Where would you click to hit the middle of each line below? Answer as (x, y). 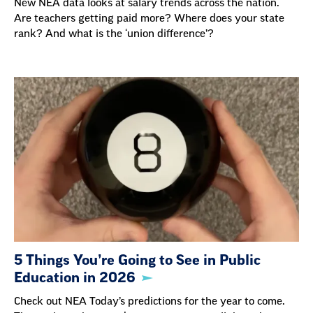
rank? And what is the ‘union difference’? (114, 34)
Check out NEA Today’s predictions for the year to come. (150, 301)
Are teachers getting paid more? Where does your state (149, 19)
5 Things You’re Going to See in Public (137, 260)
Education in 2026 (75, 278)
